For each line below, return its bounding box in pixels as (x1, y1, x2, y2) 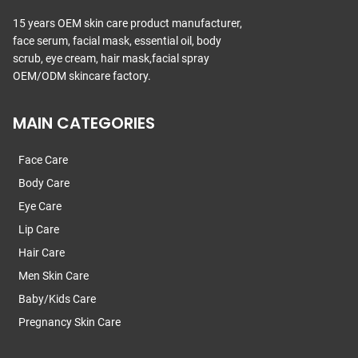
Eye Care (18, 200, 62, 213)
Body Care (18, 177, 70, 190)
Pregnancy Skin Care (18, 316, 121, 329)
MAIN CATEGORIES (13, 112, 155, 135)
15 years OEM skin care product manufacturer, (13, 17, 242, 30)
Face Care (18, 153, 68, 167)
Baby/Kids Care (18, 292, 96, 306)
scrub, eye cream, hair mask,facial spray (13, 52, 209, 66)
